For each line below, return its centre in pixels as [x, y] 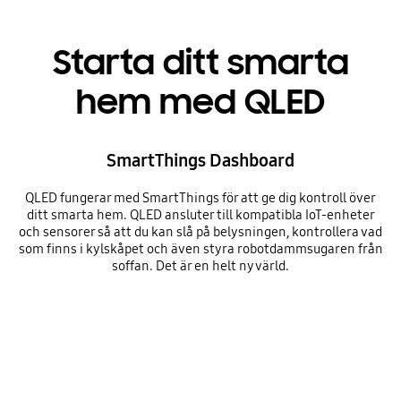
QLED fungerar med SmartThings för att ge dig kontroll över [200, 198]
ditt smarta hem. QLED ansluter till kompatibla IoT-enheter [200, 215]
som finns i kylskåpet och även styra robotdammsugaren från [200, 249]
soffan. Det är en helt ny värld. [200, 266]
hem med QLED [200, 102]
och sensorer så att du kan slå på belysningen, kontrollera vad [200, 232]
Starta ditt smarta [200, 63]
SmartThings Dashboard [200, 161]
